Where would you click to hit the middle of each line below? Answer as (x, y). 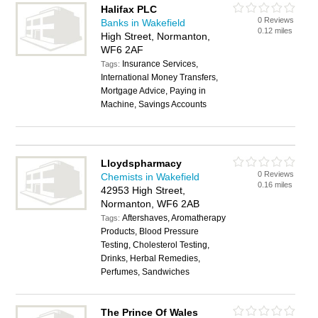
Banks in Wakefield (143, 23)
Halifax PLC (129, 9)
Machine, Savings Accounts (154, 104)
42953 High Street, (143, 190)
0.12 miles (275, 31)
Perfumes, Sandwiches (146, 272)
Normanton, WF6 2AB (150, 204)
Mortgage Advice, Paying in (154, 91)
